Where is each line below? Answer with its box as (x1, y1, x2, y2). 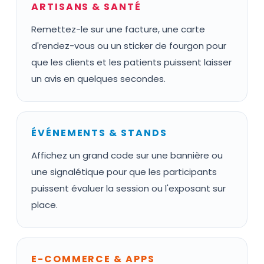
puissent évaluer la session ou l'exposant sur (31, 182, 226, 194)
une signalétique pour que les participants (31, 166, 217, 178)
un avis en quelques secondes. (31, 72, 166, 85)
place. (31, 199, 58, 211)
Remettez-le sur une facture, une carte (31, 23, 205, 35)
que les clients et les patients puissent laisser (31, 56, 232, 68)
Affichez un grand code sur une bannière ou (31, 149, 223, 161)
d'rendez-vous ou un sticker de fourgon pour (31, 39, 226, 52)
